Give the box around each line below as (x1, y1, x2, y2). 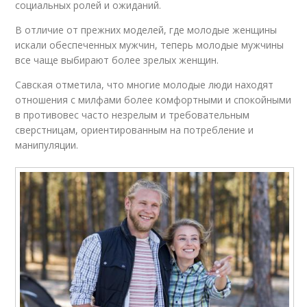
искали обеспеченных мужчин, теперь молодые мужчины (15, 38, 284, 51)
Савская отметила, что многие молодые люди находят (15, 78, 274, 91)
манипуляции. (15, 138, 79, 151)
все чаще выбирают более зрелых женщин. (15, 53, 219, 66)
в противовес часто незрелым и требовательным (15, 108, 250, 121)
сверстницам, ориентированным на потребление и (15, 123, 254, 136)
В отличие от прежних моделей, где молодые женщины (15, 23, 278, 36)
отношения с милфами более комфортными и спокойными (15, 93, 292, 106)
